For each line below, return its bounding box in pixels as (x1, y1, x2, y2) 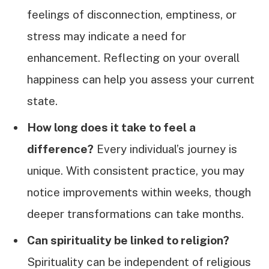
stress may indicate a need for (27, 29, 186, 43)
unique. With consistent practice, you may (27, 164, 244, 178)
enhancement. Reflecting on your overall (27, 50, 240, 64)
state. (27, 94, 58, 107)
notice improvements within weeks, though (27, 186, 251, 199)
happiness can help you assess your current (27, 72, 255, 86)
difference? (27, 142, 94, 156)
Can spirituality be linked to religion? (27, 234, 229, 247)
